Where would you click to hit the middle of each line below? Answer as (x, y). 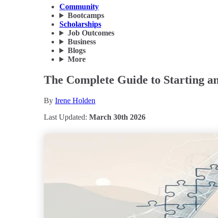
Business (82, 42)
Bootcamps (86, 16)
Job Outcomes (91, 33)
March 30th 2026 (117, 117)
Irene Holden (75, 100)
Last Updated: (66, 117)
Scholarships (80, 24)
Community (79, 7)
